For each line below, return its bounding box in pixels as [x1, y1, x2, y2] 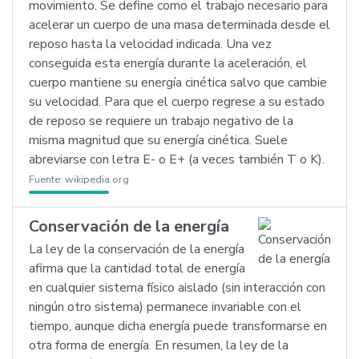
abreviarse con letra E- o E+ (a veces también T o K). [29, 151, 325, 168]
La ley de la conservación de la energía [29, 240, 244, 258]
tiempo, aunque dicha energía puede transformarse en [29, 317, 327, 335]
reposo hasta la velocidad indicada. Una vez [29, 35, 272, 53]
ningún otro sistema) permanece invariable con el [29, 298, 301, 316]
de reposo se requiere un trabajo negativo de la [29, 112, 293, 130]
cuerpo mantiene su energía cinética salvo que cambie [29, 74, 327, 91]
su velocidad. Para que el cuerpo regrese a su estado [29, 93, 325, 111]
